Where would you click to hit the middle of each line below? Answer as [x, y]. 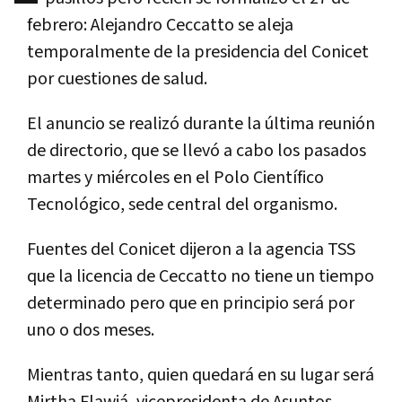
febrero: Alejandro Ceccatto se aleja [160, 25]
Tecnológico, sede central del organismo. [182, 204]
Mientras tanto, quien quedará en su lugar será [201, 375]
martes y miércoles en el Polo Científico [175, 177]
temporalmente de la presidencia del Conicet [198, 52]
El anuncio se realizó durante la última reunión [201, 123]
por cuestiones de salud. [117, 79]
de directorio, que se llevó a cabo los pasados [197, 150]
